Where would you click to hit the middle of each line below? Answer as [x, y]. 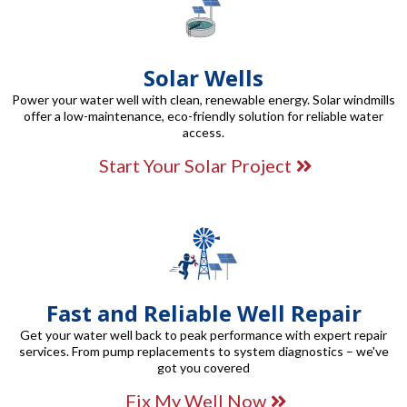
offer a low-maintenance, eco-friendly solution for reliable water [203, 115]
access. [203, 132]
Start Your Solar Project [195, 165]
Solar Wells [203, 77]
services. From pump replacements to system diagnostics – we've [203, 351]
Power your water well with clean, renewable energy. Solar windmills [203, 99]
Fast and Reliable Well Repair [203, 313]
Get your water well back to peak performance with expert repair [203, 334]
